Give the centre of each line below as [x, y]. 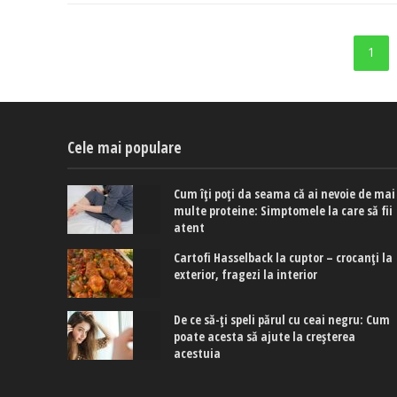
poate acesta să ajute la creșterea [265, 336]
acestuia [198, 353]
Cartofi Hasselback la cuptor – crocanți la [284, 257]
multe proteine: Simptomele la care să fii [284, 210]
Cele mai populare [124, 147]
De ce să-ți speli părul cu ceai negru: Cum [282, 319]
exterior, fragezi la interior [246, 274]
